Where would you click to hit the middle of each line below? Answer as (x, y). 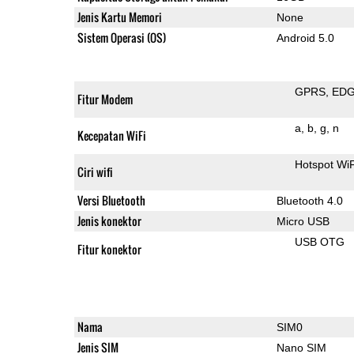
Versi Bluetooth (111, 200)
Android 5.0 (305, 38)
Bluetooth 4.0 (309, 200)
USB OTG (319, 241)
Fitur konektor (109, 249)
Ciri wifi (95, 171)
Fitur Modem (105, 99)
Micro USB (303, 221)
